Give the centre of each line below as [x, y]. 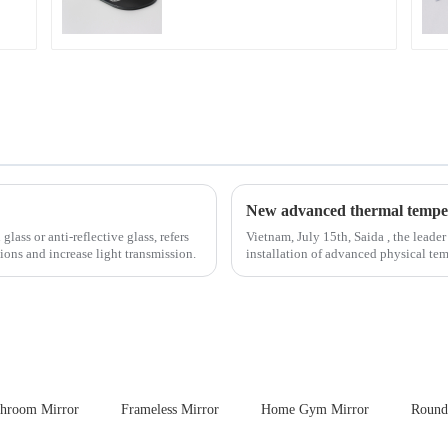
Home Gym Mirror [315, 410]
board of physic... [292, 271]
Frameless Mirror [170, 410]
